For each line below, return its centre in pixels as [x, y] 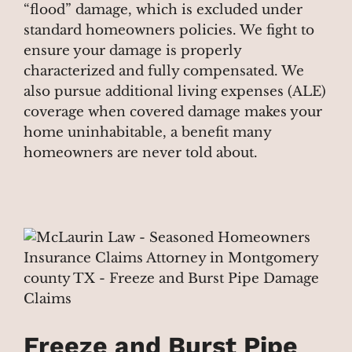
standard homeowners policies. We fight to [169, 30]
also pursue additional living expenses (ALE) [175, 91]
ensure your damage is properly [132, 50]
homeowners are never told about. [141, 152]
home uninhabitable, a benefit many [147, 132]
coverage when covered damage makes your [173, 112]
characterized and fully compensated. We [164, 71]
